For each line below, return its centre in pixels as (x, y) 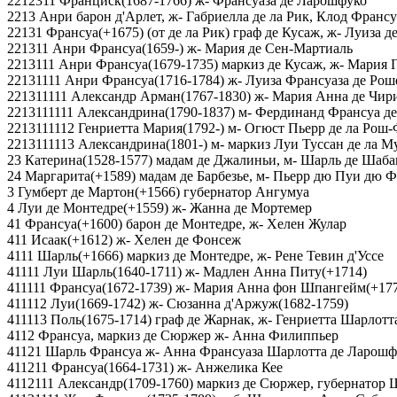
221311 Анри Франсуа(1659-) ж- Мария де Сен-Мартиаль (180, 49)
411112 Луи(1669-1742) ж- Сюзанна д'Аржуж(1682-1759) (178, 304)
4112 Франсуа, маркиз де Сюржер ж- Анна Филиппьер (173, 336)
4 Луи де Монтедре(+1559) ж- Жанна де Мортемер (160, 208)
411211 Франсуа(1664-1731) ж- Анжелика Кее (145, 368)
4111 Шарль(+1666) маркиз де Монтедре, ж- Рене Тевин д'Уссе (195, 256)
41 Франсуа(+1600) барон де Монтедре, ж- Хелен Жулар (177, 224)
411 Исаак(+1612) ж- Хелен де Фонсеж (124, 240)
